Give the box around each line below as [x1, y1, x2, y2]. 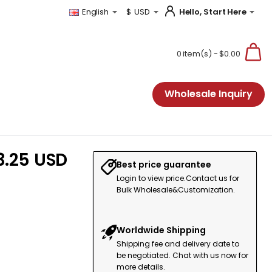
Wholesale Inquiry [165, 86, 253, 101]
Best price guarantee [117, 158, 211, 171]
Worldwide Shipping [117, 224, 206, 236]
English [81, 6, 109, 18]
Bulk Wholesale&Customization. [117, 185, 235, 195]
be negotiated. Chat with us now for [117, 250, 248, 260]
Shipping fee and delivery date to [117, 239, 239, 249]
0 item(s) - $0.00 [176, 48, 240, 59]
